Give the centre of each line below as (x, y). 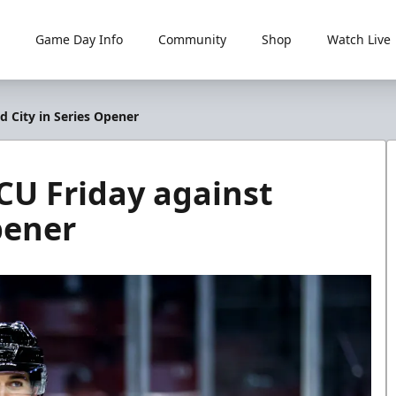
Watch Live (358, 39)
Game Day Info (79, 39)
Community (192, 39)
